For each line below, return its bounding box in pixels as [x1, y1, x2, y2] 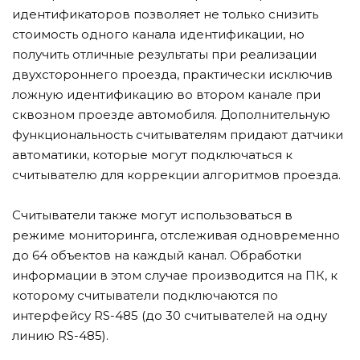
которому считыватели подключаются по [12, 288, 278, 303]
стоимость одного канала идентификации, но [12, 27, 305, 42]
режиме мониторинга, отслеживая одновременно [12, 227, 340, 243]
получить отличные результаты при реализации [12, 47, 317, 62]
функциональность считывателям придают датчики [12, 127, 343, 142]
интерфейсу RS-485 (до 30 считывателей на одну [12, 308, 327, 323]
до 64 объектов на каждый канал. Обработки [12, 247, 301, 263]
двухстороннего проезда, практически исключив [12, 67, 333, 82]
